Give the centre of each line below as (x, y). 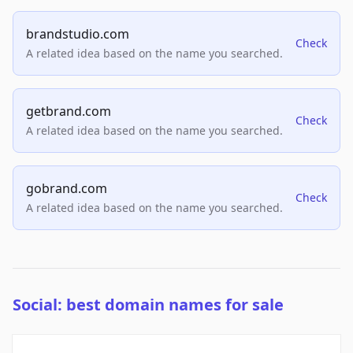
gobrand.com (67, 189)
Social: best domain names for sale (148, 305)
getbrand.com (69, 111)
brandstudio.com (78, 34)
